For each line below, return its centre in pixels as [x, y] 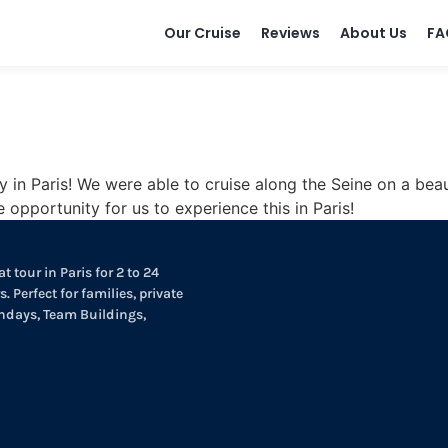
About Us [373, 33]
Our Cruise [202, 33]
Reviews [290, 33]
